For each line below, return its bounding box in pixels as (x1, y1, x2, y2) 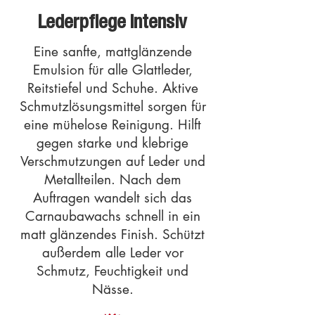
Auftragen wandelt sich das (33, 189, 192, 207)
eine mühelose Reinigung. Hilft (24, 116, 201, 134)
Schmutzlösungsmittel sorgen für (19, 98, 206, 115)
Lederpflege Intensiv (38, 15, 187, 34)
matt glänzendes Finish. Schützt (20, 226, 205, 243)
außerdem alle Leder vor (41, 244, 184, 262)
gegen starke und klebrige (37, 134, 188, 152)
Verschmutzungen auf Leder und (20, 153, 205, 170)
